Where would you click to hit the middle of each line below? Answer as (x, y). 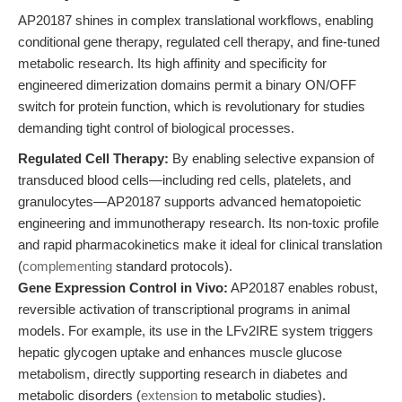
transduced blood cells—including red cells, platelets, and (184, 180)
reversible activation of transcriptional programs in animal (184, 309)
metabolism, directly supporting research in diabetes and (183, 374)
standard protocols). (172, 266)
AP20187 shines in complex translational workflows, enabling (196, 20)
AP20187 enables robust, (303, 288)
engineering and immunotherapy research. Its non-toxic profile (198, 223)
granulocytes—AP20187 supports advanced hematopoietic (190, 201)
